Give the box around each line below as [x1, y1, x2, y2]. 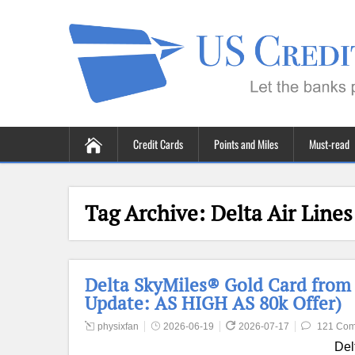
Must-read [309, 136, 349, 152]
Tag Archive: [85, 199, 211, 227]
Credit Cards [133, 136, 183, 152]
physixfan [97, 321, 139, 332]
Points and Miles [214, 136, 278, 152]
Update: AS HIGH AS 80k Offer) [85, 291, 342, 315]
